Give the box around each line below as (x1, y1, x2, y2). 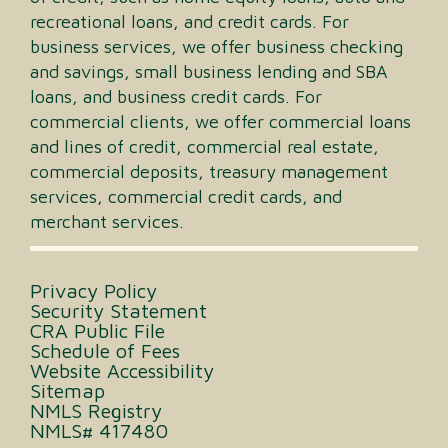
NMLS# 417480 (30, 419, 168, 443)
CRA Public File (30, 319, 165, 343)
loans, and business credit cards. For (30, 86, 322, 108)
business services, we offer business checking (30, 36, 403, 58)
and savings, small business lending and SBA (30, 61, 388, 83)
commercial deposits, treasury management (30, 161, 388, 183)
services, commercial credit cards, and (30, 186, 342, 208)
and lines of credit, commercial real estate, (30, 136, 379, 158)
